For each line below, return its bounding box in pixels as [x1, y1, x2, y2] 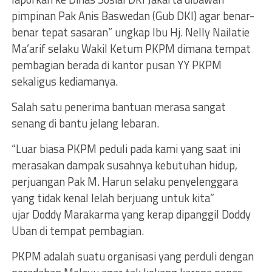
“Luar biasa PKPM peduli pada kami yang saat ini [11, 140, 240, 157]
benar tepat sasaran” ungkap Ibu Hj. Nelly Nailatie [11, 24, 250, 41]
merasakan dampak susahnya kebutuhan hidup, [11, 157, 237, 174]
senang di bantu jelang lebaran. [11, 115, 159, 132]
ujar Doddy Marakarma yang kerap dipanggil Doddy [11, 206, 251, 223]
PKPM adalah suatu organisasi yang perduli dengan [11, 248, 254, 265]
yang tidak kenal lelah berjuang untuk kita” [11, 189, 214, 206]
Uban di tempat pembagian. [11, 222, 144, 239]
